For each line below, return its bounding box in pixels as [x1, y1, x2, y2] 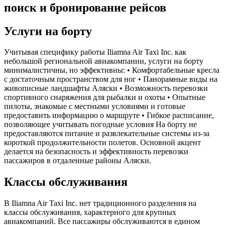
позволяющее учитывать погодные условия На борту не [4, 120, 197, 129]
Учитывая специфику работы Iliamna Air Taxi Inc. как [4, 48, 186, 57]
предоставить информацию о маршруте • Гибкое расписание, [4, 111, 214, 120]
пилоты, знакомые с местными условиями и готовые [4, 102, 185, 111]
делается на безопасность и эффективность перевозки [4, 147, 188, 156]
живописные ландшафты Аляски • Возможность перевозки [4, 84, 208, 93]
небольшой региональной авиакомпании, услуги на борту [4, 57, 203, 66]
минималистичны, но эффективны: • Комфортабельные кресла [4, 66, 219, 75]
